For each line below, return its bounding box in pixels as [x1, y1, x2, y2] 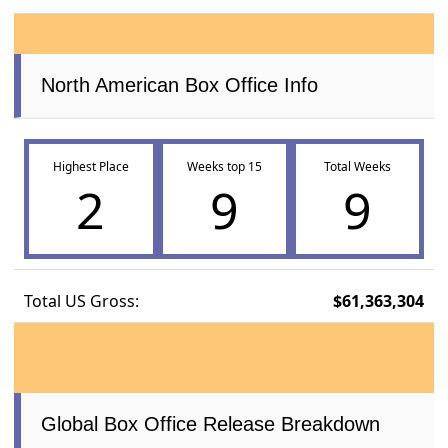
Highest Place [52, 158, 129, 176]
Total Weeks [323, 158, 391, 176]
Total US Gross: [24, 290, 140, 313]
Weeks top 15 [186, 158, 262, 176]
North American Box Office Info [41, 74, 319, 97]
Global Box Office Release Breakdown [41, 413, 381, 436]
